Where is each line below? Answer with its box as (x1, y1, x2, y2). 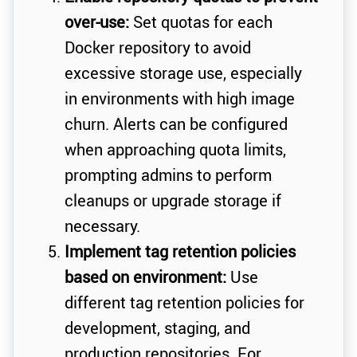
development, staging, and (65, 317, 250, 339)
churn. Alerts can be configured (65, 113, 288, 135)
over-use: (65, 11, 129, 33)
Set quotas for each (129, 11, 273, 33)
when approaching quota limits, (65, 139, 286, 161)
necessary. (65, 215, 140, 237)
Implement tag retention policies (65, 241, 296, 263)
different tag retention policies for (65, 292, 304, 314)
